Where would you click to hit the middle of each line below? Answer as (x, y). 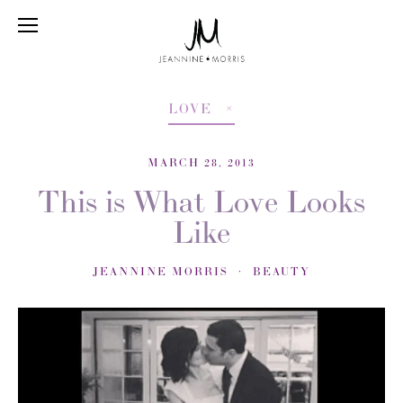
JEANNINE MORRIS (161, 271)
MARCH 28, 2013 (201, 162)
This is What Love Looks (201, 201)
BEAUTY (282, 271)
